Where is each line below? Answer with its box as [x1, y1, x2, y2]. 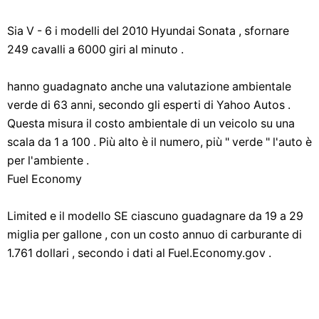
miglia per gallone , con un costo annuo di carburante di [7, 228, 302, 241]
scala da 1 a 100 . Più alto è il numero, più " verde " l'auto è [7, 135, 312, 149]
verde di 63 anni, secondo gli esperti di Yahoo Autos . [7, 98, 291, 112]
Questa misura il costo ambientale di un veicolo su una [7, 117, 295, 130]
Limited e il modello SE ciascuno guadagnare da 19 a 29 [7, 209, 303, 223]
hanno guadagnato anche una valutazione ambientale [7, 80, 291, 93]
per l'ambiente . [7, 154, 89, 167]
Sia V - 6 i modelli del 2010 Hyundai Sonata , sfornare [7, 24, 289, 38]
